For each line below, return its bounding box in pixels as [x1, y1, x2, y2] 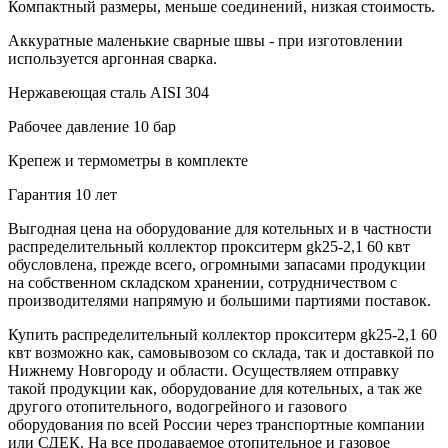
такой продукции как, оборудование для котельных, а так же [8, 379, 422, 397]
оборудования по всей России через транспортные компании [8, 415, 425, 433]
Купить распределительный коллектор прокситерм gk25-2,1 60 [8, 325, 437, 343]
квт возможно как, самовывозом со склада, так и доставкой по [8, 343, 434, 361]
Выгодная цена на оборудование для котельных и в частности [8, 219, 432, 237]
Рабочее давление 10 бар [8, 117, 176, 135]
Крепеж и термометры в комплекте [8, 151, 248, 169]
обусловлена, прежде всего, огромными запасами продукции [8, 255, 426, 273]
